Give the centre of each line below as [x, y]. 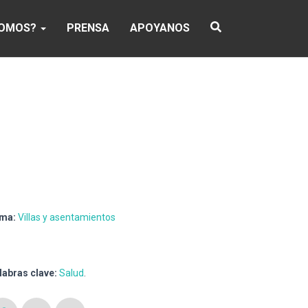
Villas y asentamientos [67, 217]
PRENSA [88, 27]
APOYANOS [160, 27]
